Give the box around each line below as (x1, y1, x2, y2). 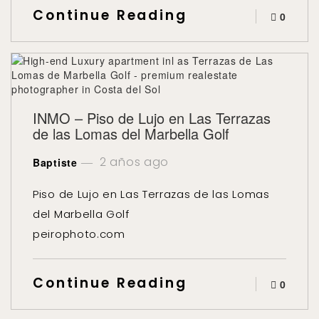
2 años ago (96, 154, 169, 170)
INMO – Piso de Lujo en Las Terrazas (33, 108, 271, 128)
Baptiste (33, 155, 78, 169)
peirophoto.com (33, 226, 125, 241)
